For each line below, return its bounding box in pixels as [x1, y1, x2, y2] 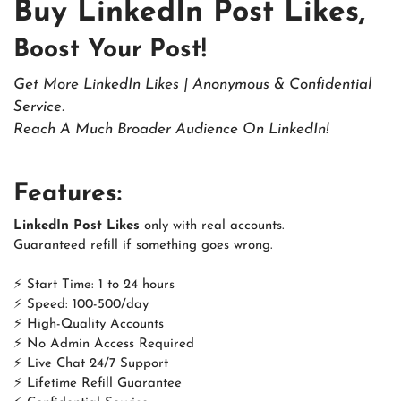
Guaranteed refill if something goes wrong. [13, 238, 273, 252]
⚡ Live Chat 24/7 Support [13, 356, 168, 371]
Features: [13, 182, 122, 208]
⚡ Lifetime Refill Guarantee [13, 376, 182, 390]
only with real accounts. [140, 218, 285, 233]
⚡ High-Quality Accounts [13, 317, 164, 331]
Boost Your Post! [13, 37, 207, 63]
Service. [13, 99, 64, 115]
